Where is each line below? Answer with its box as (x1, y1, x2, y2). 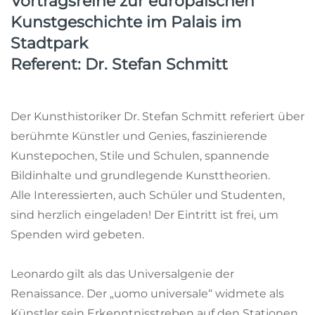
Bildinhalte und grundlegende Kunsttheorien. (11, 168, 270, 182)
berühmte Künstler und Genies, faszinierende (11, 129, 267, 143)
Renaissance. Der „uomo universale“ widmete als (11, 286, 284, 300)
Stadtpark (11, 34, 88, 53)
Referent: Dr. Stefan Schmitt (11, 55, 228, 74)
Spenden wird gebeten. (11, 227, 144, 241)
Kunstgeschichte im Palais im (11, 13, 241, 32)
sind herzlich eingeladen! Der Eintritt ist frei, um (11, 207, 278, 221)
